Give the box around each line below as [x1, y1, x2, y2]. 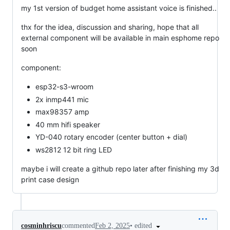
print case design [21, 175, 79, 184]
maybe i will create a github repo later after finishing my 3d [21, 164, 219, 173]
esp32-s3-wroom [35, 82, 93, 91]
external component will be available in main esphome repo [21, 33, 219, 43]
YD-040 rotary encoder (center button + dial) [35, 132, 187, 142]
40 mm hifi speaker [35, 120, 100, 129]
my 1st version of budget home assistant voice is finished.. [21, 4, 217, 13]
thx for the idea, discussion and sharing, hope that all [21, 23, 199, 32]
